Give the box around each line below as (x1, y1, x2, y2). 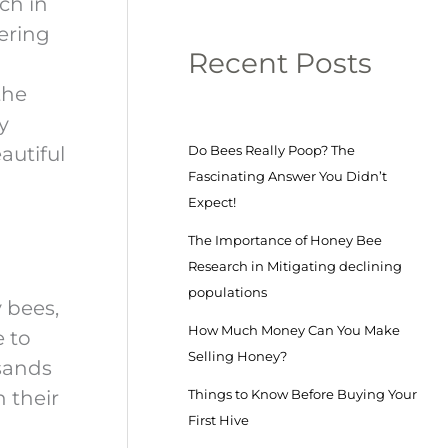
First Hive (188, 411, 250, 428)
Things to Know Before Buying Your (188, 385, 418, 402)
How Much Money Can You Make (188, 321, 401, 338)
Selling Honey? (188, 347, 288, 364)
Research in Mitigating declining (188, 257, 403, 274)
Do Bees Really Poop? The (188, 141, 356, 158)
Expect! (188, 193, 237, 210)
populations (188, 283, 268, 300)
